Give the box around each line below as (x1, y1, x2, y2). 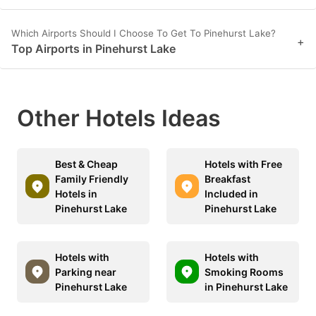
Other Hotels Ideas (17, 104, 221, 132)
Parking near (55, 265, 116, 278)
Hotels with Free (205, 157, 282, 170)
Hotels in (55, 187, 97, 200)
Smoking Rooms (205, 265, 284, 278)
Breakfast (205, 172, 250, 185)
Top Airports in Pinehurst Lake (11, 41, 176, 56)
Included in (205, 187, 258, 200)
